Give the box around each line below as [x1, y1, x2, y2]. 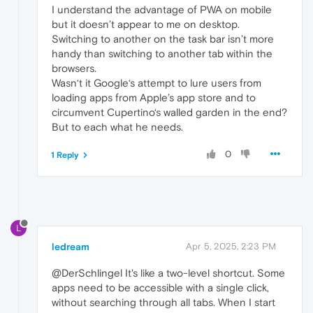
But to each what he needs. [52, 121, 183, 133]
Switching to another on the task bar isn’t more [52, 33, 274, 45]
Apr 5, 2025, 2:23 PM [186, 240, 276, 252]
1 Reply [51, 150, 79, 161]
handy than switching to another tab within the [52, 48, 272, 60]
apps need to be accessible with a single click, [52, 281, 269, 293]
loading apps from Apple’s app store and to [52, 92, 256, 104]
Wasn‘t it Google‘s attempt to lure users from [52, 77, 261, 89]
